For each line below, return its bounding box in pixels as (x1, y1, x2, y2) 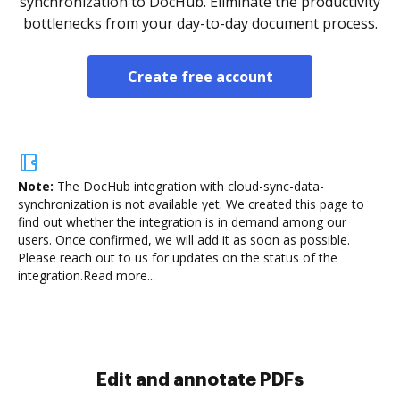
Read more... (83, 267, 155, 284)
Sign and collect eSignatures (71, 371, 329, 388)
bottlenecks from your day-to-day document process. (22, 13, 378, 33)
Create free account (127, 67, 273, 87)
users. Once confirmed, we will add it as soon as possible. (18, 231, 350, 248)
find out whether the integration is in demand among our (18, 213, 346, 230)
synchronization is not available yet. (18, 196, 222, 212)
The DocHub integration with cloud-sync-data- (57, 178, 324, 195)
